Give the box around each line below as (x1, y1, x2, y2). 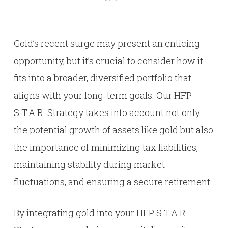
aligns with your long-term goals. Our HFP (13, 89, 192, 102)
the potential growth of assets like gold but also (13, 124, 213, 136)
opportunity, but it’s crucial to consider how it (13, 54, 203, 67)
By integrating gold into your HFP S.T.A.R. (13, 207, 188, 219)
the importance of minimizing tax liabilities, (13, 141, 198, 154)
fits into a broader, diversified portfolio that (13, 72, 191, 84)
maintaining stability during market (13, 158, 165, 171)
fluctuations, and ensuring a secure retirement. (13, 176, 212, 188)
